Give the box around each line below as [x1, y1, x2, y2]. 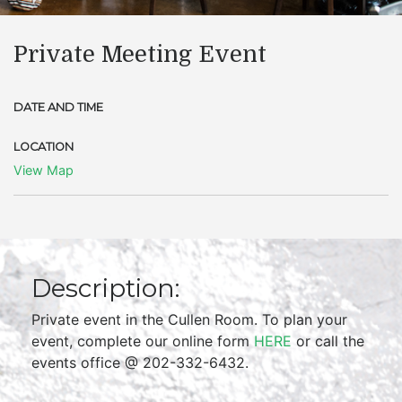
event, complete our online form [31, 332, 254, 350]
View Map [13, 162, 74, 178]
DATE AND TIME [13, 100, 103, 114]
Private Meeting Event [13, 41, 267, 67]
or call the [292, 332, 364, 350]
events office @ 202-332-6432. [31, 354, 249, 371]
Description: [31, 273, 179, 303]
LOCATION [13, 140, 74, 153]
